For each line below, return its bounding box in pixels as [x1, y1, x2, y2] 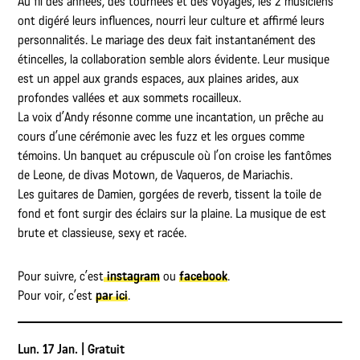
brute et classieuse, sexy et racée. [18, 224, 187, 240]
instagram [104, 268, 161, 284]
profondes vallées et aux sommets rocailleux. [18, 89, 245, 105]
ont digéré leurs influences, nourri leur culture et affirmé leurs [18, 12, 325, 28]
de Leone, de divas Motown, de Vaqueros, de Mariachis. [18, 166, 293, 182]
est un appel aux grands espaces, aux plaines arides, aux [18, 70, 300, 86]
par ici [96, 287, 129, 303]
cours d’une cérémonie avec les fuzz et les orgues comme [18, 128, 305, 144]
